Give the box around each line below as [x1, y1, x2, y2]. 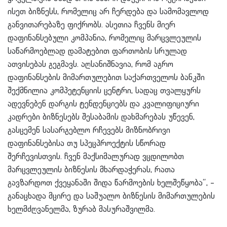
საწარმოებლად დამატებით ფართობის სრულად [8, 47, 187, 56]
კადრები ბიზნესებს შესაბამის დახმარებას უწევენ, [8, 112, 195, 122]
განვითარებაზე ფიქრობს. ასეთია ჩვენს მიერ [8, 20, 175, 30]
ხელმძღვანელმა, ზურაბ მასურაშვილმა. [8, 205, 155, 214]
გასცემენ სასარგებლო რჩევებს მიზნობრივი [8, 126, 170, 135]
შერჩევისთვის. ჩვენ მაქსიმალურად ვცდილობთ [8, 152, 184, 162]
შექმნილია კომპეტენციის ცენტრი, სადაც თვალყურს [8, 86, 201, 96]
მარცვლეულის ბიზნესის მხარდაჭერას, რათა [8, 165, 175, 175]
